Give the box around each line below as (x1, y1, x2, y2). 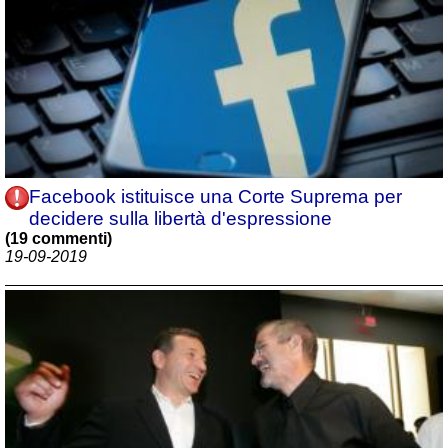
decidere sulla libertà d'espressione (29, 208, 332, 230)
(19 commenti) (5, 230, 112, 248)
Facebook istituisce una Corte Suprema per (29, 186, 402, 208)
